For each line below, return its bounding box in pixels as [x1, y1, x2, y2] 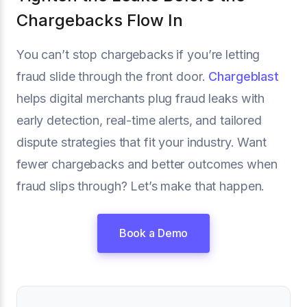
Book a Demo [119, 225, 188, 240]
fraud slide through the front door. [16, 69, 209, 84]
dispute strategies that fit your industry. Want [16, 134, 267, 149]
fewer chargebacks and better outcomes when [16, 156, 278, 171]
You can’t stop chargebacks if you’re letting [16, 47, 260, 62]
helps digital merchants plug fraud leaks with [16, 90, 265, 106]
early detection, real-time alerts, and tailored [16, 112, 262, 127]
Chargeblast [208, 69, 279, 84]
